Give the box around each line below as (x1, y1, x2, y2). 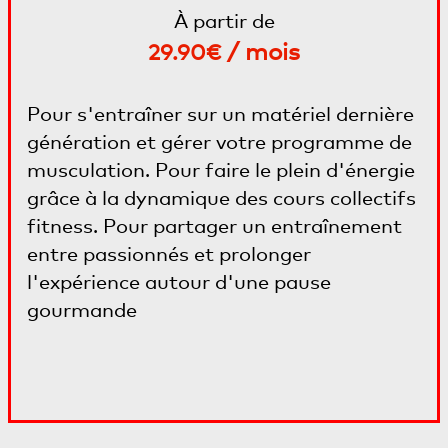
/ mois (221, 36, 300, 66)
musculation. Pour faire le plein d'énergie (27, 158, 415, 182)
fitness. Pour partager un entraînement (27, 214, 402, 238)
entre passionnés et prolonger (27, 242, 311, 266)
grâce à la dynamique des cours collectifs (27, 186, 416, 210)
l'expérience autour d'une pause (27, 270, 331, 294)
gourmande (27, 298, 137, 322)
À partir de (173, 9, 275, 33)
